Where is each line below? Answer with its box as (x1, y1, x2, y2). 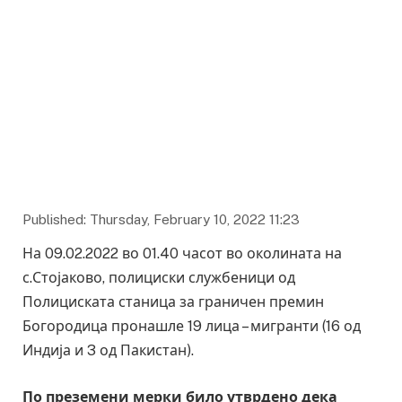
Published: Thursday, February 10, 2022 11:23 (22, 212, 300, 228)
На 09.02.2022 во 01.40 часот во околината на (22, 245, 342, 263)
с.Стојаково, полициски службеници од (22, 269, 295, 287)
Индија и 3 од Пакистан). (22, 342, 194, 360)
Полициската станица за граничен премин (22, 293, 324, 311)
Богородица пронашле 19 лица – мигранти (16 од (22, 318, 361, 336)
